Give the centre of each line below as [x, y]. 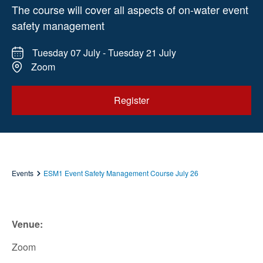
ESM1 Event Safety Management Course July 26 [121, 173]
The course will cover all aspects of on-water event [130, 10]
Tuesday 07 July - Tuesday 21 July [104, 52]
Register [131, 100]
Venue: [27, 224]
